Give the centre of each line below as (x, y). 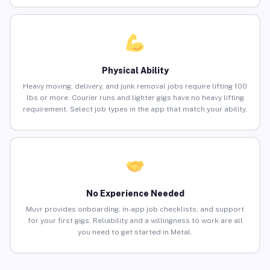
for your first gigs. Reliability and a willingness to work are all (135, 221)
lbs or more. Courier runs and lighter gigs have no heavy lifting (135, 98)
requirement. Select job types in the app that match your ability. (135, 109)
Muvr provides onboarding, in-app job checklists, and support (135, 209)
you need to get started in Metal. (135, 232)
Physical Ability (135, 71)
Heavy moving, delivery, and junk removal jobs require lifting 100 (135, 86)
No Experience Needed (135, 194)
